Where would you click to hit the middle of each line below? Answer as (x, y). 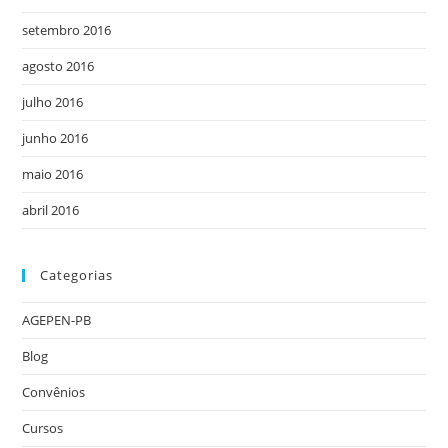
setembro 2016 (67, 30)
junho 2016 (55, 138)
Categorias (77, 275)
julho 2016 (53, 102)
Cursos (43, 428)
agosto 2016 (58, 66)
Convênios (54, 392)
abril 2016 (51, 210)
